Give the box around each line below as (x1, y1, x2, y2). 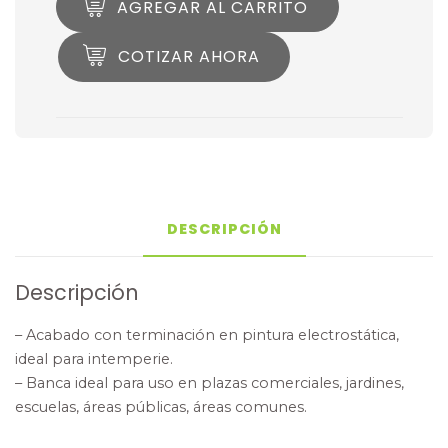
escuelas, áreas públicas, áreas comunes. (15, 397, 307, 416)
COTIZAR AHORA (117, 45, 260, 69)
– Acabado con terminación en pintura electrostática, (15, 325, 399, 344)
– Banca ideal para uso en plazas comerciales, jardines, (15, 373, 404, 392)
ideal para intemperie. (15, 349, 173, 368)
